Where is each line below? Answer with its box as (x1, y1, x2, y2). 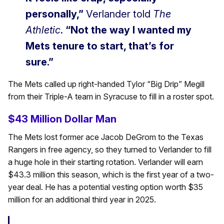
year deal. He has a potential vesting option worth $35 (8, 182, 203, 192)
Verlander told (83, 8, 153, 20)
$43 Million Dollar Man (8, 113, 116, 125)
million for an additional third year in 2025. (8, 194, 156, 205)
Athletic (25, 24, 60, 36)
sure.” (25, 56, 53, 68)
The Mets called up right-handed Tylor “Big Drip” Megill (8, 79, 204, 89)
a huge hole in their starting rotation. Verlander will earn (8, 157, 203, 167)
